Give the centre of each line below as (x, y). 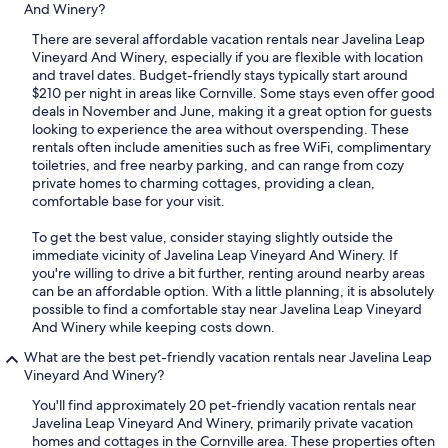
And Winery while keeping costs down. (153, 327)
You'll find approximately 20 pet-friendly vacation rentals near (224, 405)
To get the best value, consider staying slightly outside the (212, 237)
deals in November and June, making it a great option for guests (232, 111)
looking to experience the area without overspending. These (220, 129)
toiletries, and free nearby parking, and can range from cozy (218, 165)
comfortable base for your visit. (128, 201)
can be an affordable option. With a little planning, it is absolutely (233, 291)
